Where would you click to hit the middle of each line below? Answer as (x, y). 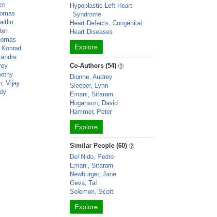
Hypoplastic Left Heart (101, 6)
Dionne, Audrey (91, 77)
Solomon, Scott (92, 192)
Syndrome (87, 14)
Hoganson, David (94, 103)
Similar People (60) (99, 146)
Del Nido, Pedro (92, 157)
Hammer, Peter (91, 112)
